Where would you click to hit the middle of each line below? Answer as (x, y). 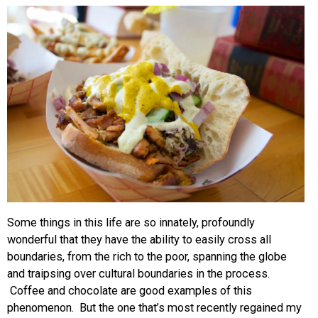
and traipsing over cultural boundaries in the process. (138, 273)
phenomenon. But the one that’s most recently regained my (154, 307)
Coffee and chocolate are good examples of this (130, 290)
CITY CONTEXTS (60, 109)
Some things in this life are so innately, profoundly (131, 222)
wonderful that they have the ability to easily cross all (139, 239)
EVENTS (33, 18)
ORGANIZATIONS (60, 63)
